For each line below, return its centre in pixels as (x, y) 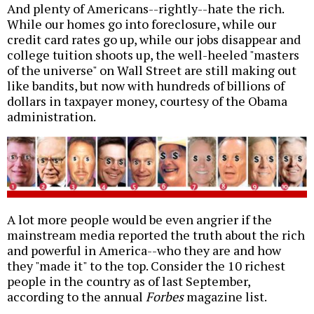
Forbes (165, 296)
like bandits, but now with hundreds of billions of (146, 86)
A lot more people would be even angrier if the (139, 219)
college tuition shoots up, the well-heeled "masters (153, 55)
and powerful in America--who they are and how (144, 250)
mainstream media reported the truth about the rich (156, 234)
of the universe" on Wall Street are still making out (152, 70)
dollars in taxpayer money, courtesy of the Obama (147, 101)
